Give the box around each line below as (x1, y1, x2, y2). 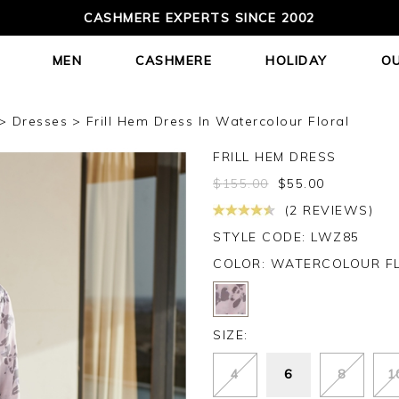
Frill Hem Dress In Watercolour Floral (85, 113, 349, 129)
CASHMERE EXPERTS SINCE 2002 (84, 10, 315, 26)
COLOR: (213, 256, 271, 272)
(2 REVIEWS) (280, 202, 373, 218)
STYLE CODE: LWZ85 (213, 229, 360, 245)
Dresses (12, 113, 68, 129)
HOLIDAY (265, 53, 328, 69)
